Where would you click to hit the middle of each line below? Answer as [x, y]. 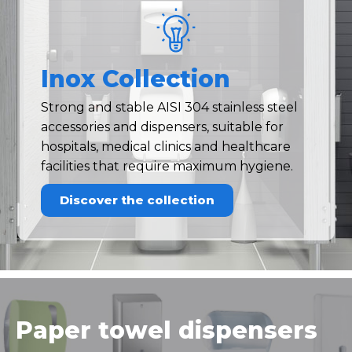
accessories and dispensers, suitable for [163, 126]
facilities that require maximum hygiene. [167, 166]
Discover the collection [137, 200]
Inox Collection [136, 79]
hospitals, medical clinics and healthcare [166, 146]
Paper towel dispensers [167, 330]
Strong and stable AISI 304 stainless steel [170, 107]
